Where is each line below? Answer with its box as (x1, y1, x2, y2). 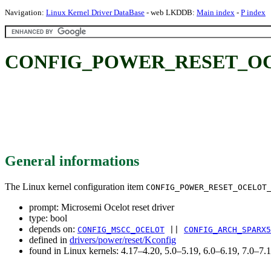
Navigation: (5, 8, 46, 17)
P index (241, 8, 266, 17)
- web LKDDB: (145, 8, 197, 17)
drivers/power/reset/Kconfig (70, 234, 176, 245)
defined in (29, 234, 70, 245)
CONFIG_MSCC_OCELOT (77, 224, 165, 234)
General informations (5, 152, 139, 169)
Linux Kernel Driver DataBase (46, 8, 145, 17)
